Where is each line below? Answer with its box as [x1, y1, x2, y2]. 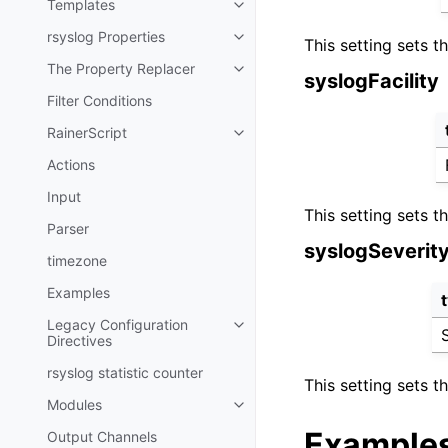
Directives [47, 332, 112, 349]
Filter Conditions [47, 92, 152, 109]
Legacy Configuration [47, 316, 188, 333]
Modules [47, 396, 102, 413]
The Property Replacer [47, 60, 195, 77]
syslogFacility [304, 68, 439, 93]
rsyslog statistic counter [47, 364, 203, 381]
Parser [47, 220, 89, 237]
